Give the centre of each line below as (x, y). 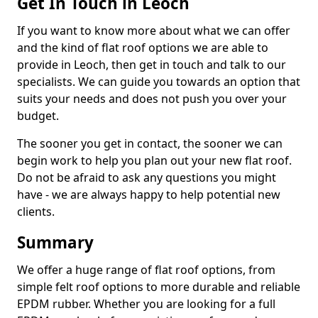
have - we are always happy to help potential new (149, 194)
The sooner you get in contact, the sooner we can (150, 143)
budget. (38, 116)
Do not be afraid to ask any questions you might (147, 177)
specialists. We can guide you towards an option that (159, 82)
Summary (55, 242)
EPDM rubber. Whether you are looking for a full (146, 304)
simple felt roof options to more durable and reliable (159, 287)
